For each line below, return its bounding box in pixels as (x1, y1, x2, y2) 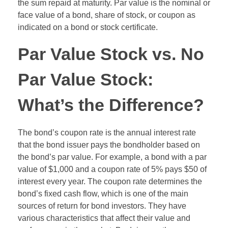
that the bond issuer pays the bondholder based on (18, 140, 200, 149)
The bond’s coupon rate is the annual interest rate (18, 128, 196, 137)
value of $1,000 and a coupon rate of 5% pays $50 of (18, 164, 207, 174)
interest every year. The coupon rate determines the (18, 177, 202, 186)
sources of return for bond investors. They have (18, 201, 186, 210)
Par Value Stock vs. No (18, 44, 204, 64)
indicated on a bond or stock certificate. (18, 22, 158, 32)
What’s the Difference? (18, 95, 204, 115)
